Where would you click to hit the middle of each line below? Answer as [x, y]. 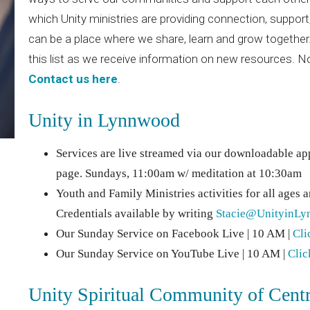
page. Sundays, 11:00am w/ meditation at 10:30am [179, 173]
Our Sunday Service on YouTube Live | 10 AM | [172, 253]
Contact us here [73, 79]
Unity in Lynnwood [104, 120]
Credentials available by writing [136, 213]
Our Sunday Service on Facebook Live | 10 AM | [174, 233]
